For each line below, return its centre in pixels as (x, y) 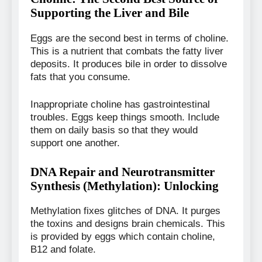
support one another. (75, 143)
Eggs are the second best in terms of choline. (130, 38)
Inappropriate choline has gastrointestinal (120, 105)
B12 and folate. (63, 250)
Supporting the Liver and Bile (110, 12)
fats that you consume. (80, 77)
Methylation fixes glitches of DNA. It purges (125, 211)
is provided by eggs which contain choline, (123, 237)
